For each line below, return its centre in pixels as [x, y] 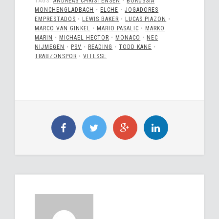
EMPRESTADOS [55, 19]
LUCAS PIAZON [146, 19]
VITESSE [95, 56]
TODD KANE [135, 47]
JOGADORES [142, 10]
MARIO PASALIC [118, 29]
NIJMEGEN [50, 47]
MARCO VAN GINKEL [63, 29]
